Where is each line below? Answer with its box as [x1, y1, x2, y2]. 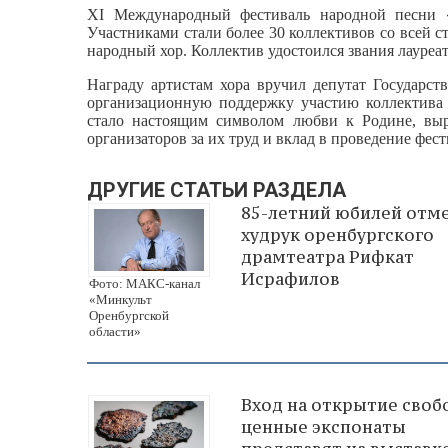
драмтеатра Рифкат [241, 245, 414, 268]
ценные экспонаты [241, 415, 406, 438]
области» [89, 323, 141, 339]
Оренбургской [89, 307, 169, 323]
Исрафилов [241, 267, 340, 290]
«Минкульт [89, 291, 152, 307]
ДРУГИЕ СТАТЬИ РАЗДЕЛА [87, 177, 346, 202]
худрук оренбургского [241, 223, 434, 246]
